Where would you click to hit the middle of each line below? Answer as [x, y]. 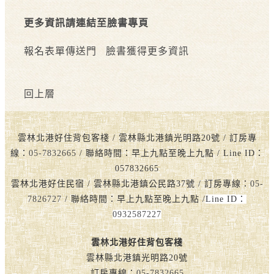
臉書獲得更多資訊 [147, 51]
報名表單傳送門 [60, 51]
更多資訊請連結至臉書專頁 [86, 23]
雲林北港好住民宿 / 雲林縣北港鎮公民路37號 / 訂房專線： [130, 183]
